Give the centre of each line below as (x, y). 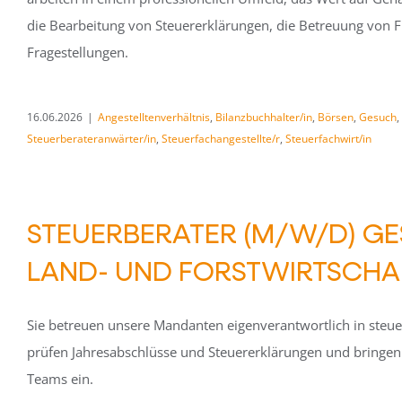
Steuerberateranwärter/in (92, 139)
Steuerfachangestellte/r (221, 139)
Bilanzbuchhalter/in (264, 117)
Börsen (336, 117)
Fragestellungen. (78, 52)
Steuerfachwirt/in (328, 139)
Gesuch (378, 117)
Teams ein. (60, 379)
